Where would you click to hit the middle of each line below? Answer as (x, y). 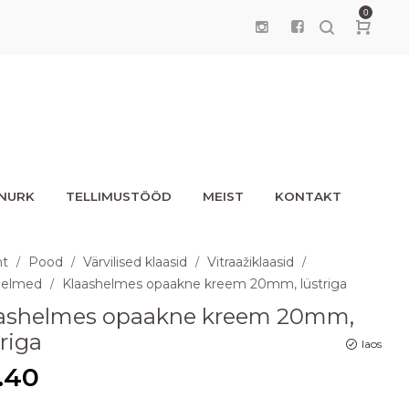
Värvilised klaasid (135, 262)
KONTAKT (308, 196)
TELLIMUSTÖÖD (119, 196)
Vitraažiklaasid (251, 262)
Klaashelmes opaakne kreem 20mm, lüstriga (204, 283)
